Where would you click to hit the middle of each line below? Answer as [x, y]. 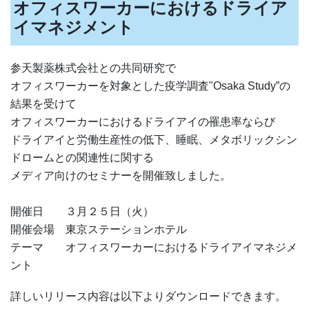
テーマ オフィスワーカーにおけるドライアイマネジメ [154, 247]
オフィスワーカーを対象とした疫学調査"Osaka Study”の [150, 86]
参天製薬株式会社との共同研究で [93, 68]
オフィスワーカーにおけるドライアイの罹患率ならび [143, 121]
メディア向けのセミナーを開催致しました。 [121, 175]
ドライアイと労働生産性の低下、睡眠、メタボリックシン [154, 139]
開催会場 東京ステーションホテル [99, 229]
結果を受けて [43, 103]
